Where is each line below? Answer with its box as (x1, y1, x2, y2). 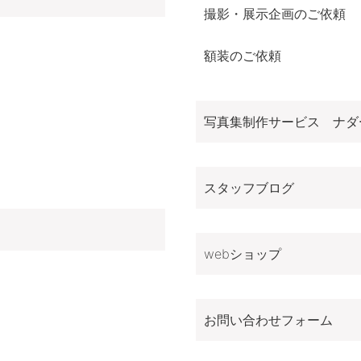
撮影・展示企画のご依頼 (204, 6, 346, 23)
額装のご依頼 (204, 48, 282, 64)
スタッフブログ (204, 180, 295, 197)
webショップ (204, 246, 282, 263)
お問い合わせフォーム (204, 312, 334, 329)
